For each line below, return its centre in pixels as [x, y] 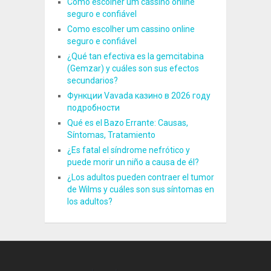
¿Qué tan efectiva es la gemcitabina [135, 56]
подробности [93, 107]
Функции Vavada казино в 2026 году [139, 95]
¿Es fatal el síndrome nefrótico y [128, 150]
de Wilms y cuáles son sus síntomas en [140, 189]
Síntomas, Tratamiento [111, 135]
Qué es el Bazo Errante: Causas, [127, 122]
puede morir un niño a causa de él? [133, 162]
